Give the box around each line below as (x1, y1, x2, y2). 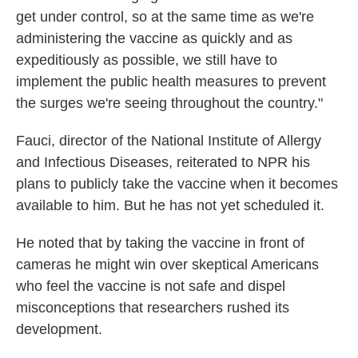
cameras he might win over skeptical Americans (16, 257, 319, 272)
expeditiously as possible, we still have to (16, 52, 277, 68)
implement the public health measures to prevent (16, 74, 326, 89)
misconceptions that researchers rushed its (16, 300, 289, 316)
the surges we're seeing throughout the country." (16, 95, 323, 111)
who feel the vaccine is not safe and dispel (16, 278, 285, 294)
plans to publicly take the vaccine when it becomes (16, 176, 338, 192)
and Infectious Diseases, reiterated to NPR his (16, 154, 310, 170)
